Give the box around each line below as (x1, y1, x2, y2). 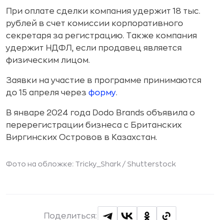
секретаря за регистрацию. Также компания (6, 32, 197, 40)
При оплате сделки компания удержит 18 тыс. (6, 7, 200, 15)
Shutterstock (127, 161, 176, 167)
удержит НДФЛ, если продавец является (6, 44, 182, 52)
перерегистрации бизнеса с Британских (6, 121, 182, 129)
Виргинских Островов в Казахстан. (6, 134, 157, 141)
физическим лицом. (6, 56, 90, 64)
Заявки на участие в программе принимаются (6, 77, 201, 84)
